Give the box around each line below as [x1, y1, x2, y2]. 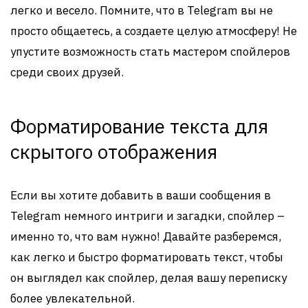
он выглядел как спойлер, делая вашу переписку [10, 270, 287, 285]
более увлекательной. [10, 291, 135, 306]
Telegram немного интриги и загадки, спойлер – [10, 208, 285, 223]
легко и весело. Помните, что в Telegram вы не [10, 3, 273, 18]
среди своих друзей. [10, 65, 124, 80]
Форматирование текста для [10, 113, 268, 139]
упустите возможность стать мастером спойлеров [10, 44, 290, 59]
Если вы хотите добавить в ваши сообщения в [10, 188, 271, 203]
